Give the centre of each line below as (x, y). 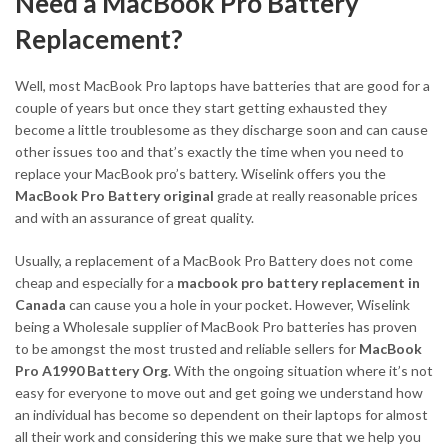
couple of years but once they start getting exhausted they (201, 107)
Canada (42, 304)
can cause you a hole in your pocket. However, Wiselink (239, 304)
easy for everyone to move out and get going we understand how (219, 392)
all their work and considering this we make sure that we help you (218, 436)
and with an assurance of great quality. (134, 217)
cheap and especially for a (96, 282)
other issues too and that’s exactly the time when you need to (209, 151)
